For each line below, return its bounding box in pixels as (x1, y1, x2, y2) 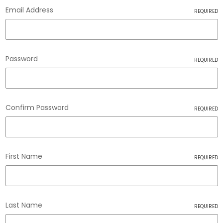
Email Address (5, 4, 53, 15)
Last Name (5, 200, 42, 210)
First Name (5, 151, 42, 161)
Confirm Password (5, 102, 69, 112)
